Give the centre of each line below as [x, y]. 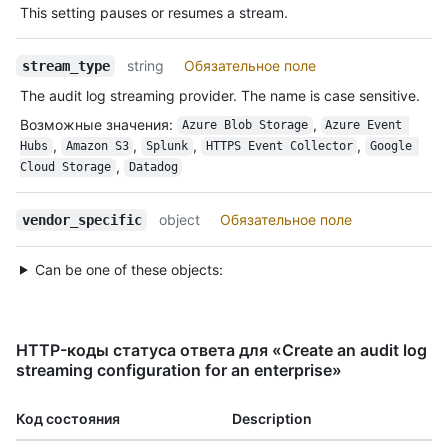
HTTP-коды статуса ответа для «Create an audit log [221, 349]
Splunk [167, 146]
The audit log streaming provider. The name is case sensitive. [220, 95]
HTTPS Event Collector [279, 146]
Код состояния [68, 418]
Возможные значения [94, 124]
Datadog [153, 167]
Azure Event [367, 125]
